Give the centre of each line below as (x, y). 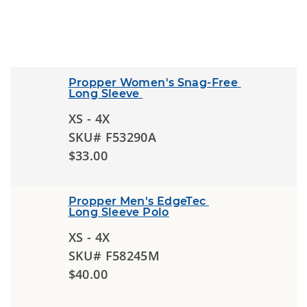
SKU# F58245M (114, 256)
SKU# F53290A (112, 137)
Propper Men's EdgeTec (137, 201)
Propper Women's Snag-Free (153, 83)
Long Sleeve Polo (119, 212)
